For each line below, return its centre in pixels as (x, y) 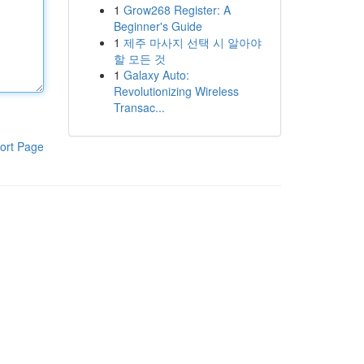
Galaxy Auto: (156, 75)
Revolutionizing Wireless (176, 91)
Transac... (139, 107)
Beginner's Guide (158, 26)
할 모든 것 (139, 58)
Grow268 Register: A (177, 10)
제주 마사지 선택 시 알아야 (192, 42)
